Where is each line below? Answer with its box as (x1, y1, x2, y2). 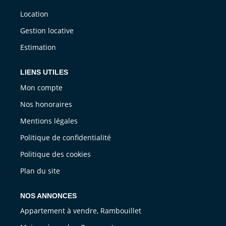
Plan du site (20, 165, 60, 176)
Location (20, 9, 48, 19)
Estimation (20, 42, 56, 52)
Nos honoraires (20, 99, 72, 109)
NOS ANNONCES (20, 191, 77, 200)
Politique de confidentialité (20, 132, 111, 142)
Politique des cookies (20, 149, 91, 159)
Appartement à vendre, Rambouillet (20, 206, 141, 216)
